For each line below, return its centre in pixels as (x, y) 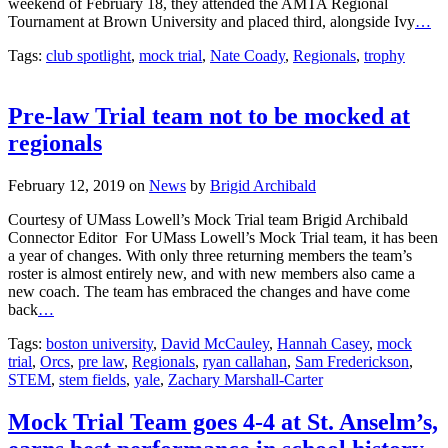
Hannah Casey (323, 343)
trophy (384, 55)
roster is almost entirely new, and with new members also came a (211, 273)
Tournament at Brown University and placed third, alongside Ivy (211, 21)
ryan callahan (245, 361)
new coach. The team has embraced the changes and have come (209, 291)
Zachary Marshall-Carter (245, 379)
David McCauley (215, 343)
